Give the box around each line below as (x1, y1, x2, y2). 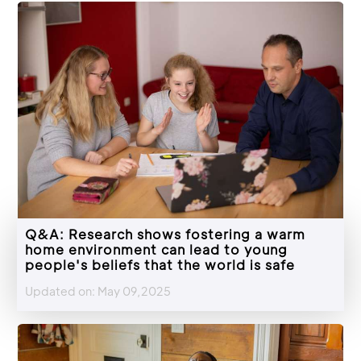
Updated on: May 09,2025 (25, 283, 171, 298)
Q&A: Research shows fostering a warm (25, 225, 305, 243)
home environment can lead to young (25, 240, 288, 258)
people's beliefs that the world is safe (25, 255, 295, 273)
